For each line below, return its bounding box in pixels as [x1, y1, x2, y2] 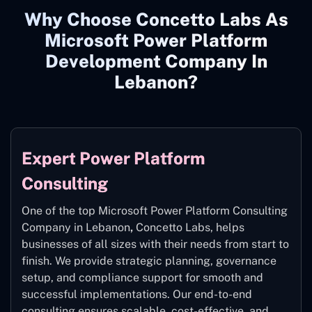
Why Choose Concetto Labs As [24, 8, 288, 30]
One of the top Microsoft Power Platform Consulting [22, 203, 288, 217]
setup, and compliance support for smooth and [22, 270, 263, 284]
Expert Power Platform [22, 148, 205, 168]
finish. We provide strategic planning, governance [22, 253, 276, 267]
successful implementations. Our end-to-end [22, 287, 252, 301]
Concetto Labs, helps [133, 220, 244, 234]
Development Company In [45, 50, 267, 72]
